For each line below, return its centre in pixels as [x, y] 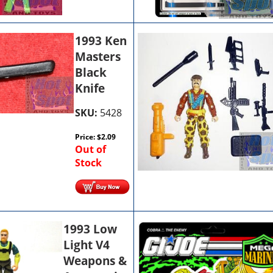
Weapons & [95, 261]
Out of [91, 149]
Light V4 [87, 245]
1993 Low [90, 229]
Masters [98, 56]
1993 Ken [101, 41]
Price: [86, 136]
